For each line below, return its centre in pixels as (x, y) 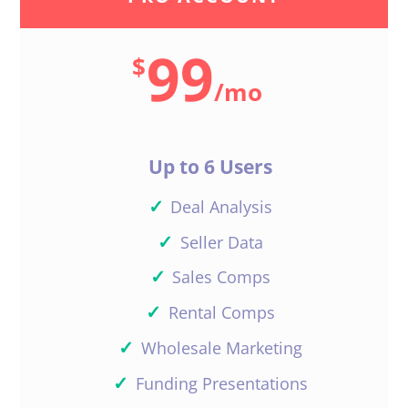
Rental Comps (221, 313)
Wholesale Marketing (221, 347)
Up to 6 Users (210, 167)
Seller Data (221, 242)
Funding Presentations (221, 383)
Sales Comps (222, 277)
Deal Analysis (222, 206)
